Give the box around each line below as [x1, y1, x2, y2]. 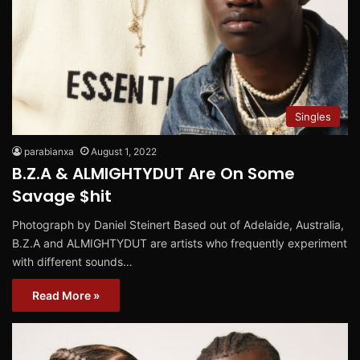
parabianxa [24, 145, 74, 158]
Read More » [32, 288, 100, 303]
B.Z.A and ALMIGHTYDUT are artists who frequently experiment [12, 236, 347, 251]
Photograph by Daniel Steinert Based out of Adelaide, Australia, [12, 218, 344, 232]
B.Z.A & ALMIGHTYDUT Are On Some [12, 162, 295, 186]
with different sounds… [12, 255, 133, 269]
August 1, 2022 [91, 145, 157, 158]
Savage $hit [12, 185, 112, 208]
